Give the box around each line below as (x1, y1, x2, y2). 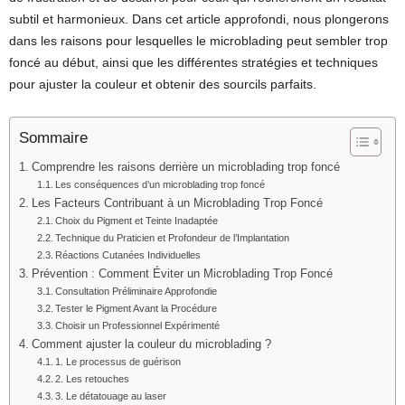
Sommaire (19, 129, 88, 147)
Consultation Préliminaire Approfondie (55, 286, 218, 297)
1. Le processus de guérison (55, 356, 182, 367)
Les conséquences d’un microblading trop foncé (55, 179, 266, 190)
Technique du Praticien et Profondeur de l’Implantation (55, 232, 290, 243)
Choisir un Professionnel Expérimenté (55, 320, 221, 331)
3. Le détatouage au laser (55, 391, 167, 401)
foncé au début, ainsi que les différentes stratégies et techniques (9, 55, 378, 70)
